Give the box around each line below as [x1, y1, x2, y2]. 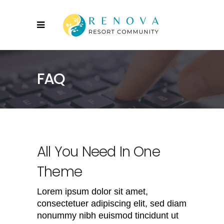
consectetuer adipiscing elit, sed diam [37, 198, 186, 208]
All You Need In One [37, 141, 160, 161]
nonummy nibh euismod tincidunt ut [37, 210, 178, 220]
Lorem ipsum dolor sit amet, [37, 186, 148, 196]
